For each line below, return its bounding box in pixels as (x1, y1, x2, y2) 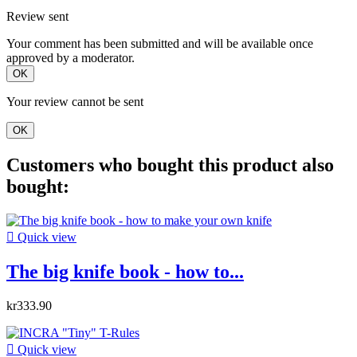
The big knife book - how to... (6, 261, 244, 283)
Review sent (6, 10, 69, 24)
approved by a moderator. (6, 51, 135, 65)
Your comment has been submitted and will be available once (6, 37, 313, 51)
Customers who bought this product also (6, 155, 334, 176)
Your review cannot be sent (6, 95, 143, 109)
